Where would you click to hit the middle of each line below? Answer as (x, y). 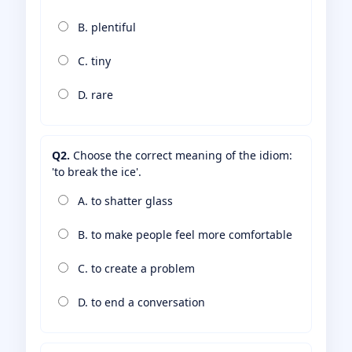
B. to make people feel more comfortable (183, 235)
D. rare (94, 95)
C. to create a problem (135, 269)
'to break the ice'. (97, 172)
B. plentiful (105, 27)
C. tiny (93, 61)
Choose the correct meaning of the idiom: (181, 156)
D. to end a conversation (140, 302)
